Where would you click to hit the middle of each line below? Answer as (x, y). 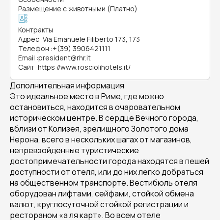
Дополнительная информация (67, 85)
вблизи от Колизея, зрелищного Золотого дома (99, 129)
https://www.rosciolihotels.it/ (84, 67)
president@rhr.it (65, 58)
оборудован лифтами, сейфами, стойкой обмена (102, 193)
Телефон (34, 48)
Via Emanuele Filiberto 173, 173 (91, 39)
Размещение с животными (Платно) (78, 9)
